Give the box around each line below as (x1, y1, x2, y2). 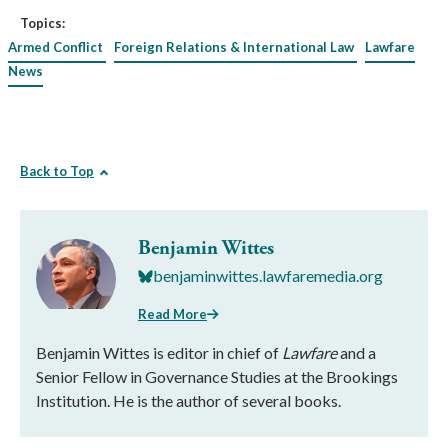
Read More (138, 305, 207, 322)
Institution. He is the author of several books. (36, 390, 341, 410)
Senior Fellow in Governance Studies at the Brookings (36, 366, 398, 386)
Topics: (20, 15, 65, 32)
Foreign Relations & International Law (114, 39, 354, 56)
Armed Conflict (8, 39, 103, 56)
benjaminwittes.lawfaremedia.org (153, 266, 383, 286)
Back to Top (20, 163, 94, 180)
